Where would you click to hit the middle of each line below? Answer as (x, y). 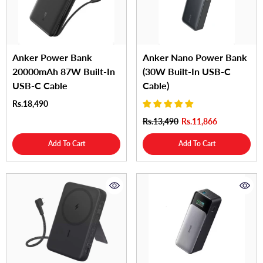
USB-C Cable (40, 86)
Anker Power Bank (52, 58)
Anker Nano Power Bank (195, 58)
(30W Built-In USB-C (187, 72)
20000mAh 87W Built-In (64, 72)
